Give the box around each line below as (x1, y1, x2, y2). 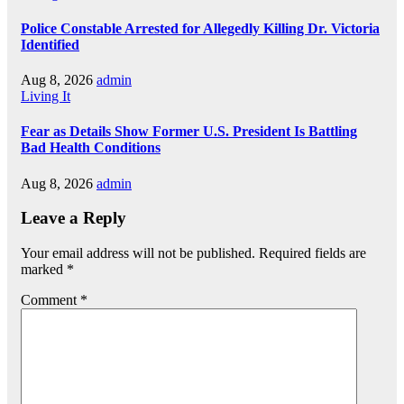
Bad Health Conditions (21, 140, 161, 156)
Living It (21, 88, 70, 105)
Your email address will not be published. (21, 245, 255, 262)
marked (21, 262, 67, 278)
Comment (21, 292, 80, 308)
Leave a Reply (21, 208, 126, 228)
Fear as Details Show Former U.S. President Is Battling (21, 124, 357, 140)
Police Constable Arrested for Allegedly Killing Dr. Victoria (21, 20, 380, 36)
